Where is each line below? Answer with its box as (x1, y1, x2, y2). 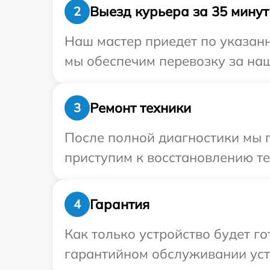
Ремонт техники (90, 99, 191, 116)
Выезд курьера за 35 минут (90, 2, 269, 20)
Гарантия (90, 195, 149, 213)
